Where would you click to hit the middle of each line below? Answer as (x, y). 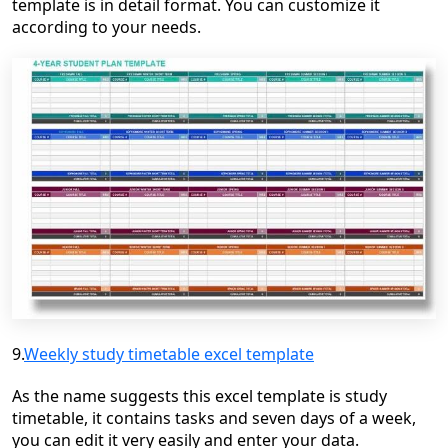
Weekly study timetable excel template (169, 353)
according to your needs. (106, 27)
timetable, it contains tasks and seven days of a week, (214, 417)
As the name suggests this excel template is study (199, 395)
